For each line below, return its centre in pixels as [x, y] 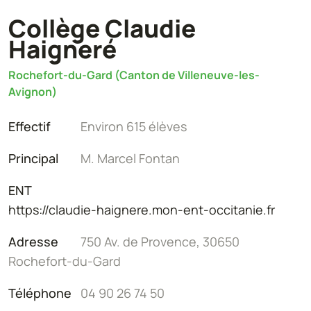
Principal [33, 158]
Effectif [30, 126]
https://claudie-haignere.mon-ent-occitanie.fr [142, 209]
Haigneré [62, 49]
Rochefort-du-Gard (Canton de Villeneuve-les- [134, 75]
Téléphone [40, 293]
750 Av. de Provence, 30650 [159, 241]
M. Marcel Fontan [129, 158]
